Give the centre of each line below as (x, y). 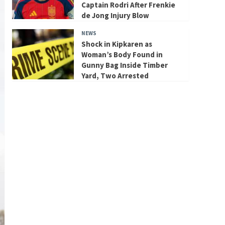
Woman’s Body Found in (122, 54)
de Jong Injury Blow (115, 15)
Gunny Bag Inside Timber (124, 65)
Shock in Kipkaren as (117, 44)
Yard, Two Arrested (115, 75)
